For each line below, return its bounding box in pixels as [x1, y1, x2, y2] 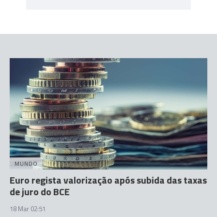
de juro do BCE [10, 184, 70, 199]
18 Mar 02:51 [10, 203, 46, 214]
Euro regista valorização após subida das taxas [10, 172, 207, 187]
